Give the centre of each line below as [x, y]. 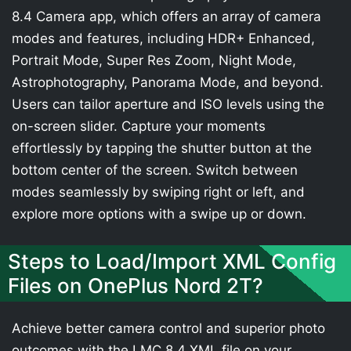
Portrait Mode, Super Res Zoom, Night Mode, [154, 60]
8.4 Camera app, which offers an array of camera [166, 16]
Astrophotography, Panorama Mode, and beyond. [168, 82]
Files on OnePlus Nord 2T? [136, 285]
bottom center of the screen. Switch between [155, 170]
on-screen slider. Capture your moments [139, 126]
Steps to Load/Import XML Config [172, 261]
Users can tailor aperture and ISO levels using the [168, 104]
